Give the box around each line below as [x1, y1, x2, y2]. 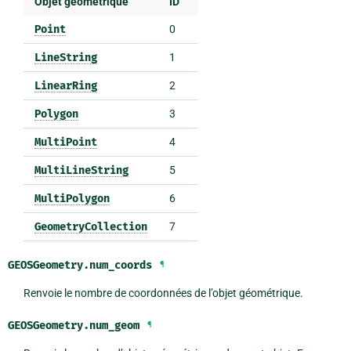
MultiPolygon [34, 191, 110, 205]
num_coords [89, 258, 152, 272]
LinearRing [34, 78, 97, 92]
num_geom [89, 318, 139, 332]
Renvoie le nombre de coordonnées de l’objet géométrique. [23, 286, 303, 299]
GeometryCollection [34, 219, 147, 233]
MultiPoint [34, 135, 97, 149]
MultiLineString [34, 163, 128, 177]
